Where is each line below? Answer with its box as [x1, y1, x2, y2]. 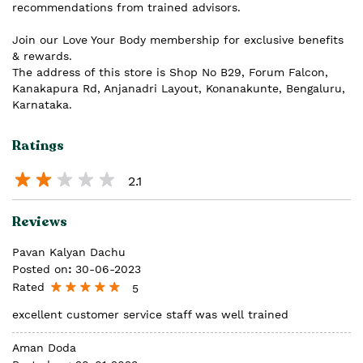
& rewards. [12, 49, 72, 62]
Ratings [12, 136, 64, 155]
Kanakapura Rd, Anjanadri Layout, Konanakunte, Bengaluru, [12, 81, 345, 95]
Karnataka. [12, 97, 72, 111]
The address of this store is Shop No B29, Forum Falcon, [12, 65, 328, 79]
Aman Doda [12, 341, 76, 355]
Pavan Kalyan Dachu [12, 246, 126, 259]
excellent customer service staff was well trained [12, 308, 288, 322]
